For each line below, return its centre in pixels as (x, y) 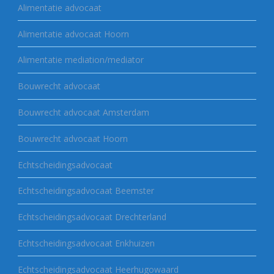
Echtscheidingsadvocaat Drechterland (92, 217)
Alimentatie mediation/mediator (80, 60)
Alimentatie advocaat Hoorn (73, 34)
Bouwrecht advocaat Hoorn (72, 138)
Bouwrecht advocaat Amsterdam (83, 113)
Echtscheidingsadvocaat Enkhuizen (86, 243)
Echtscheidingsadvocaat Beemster (86, 191)
